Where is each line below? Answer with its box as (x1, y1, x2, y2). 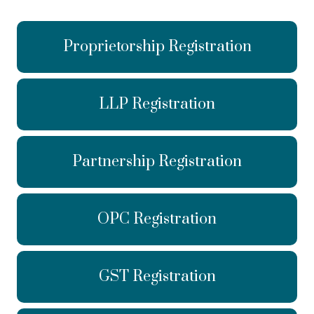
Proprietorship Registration (62, 37, 252, 57)
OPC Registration (97, 210, 217, 229)
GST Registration (98, 267, 216, 287)
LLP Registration (99, 95, 215, 114)
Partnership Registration (72, 152, 242, 172)
